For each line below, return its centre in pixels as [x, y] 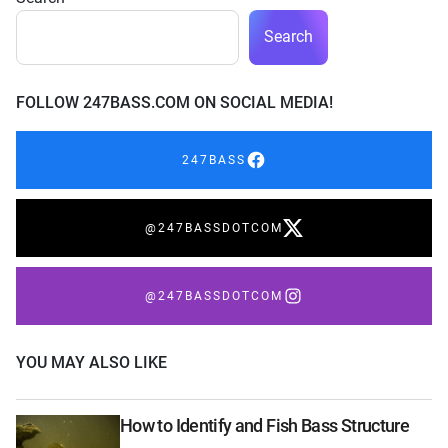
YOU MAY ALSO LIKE [91, 362]
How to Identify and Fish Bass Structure [265, 425]
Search [288, 37]
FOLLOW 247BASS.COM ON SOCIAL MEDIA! [174, 102]
